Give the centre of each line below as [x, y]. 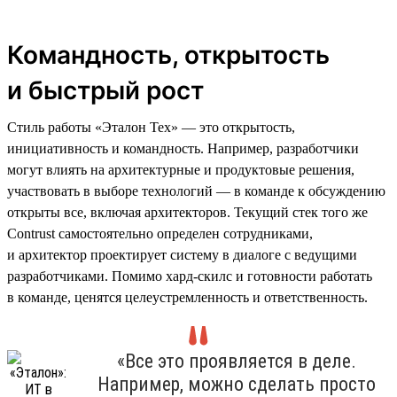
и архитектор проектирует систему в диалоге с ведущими [182, 254]
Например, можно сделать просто [236, 384]
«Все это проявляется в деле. [236, 361]
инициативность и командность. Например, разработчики [183, 148]
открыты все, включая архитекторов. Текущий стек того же [187, 212]
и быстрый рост [105, 90]
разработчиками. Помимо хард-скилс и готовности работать [190, 276]
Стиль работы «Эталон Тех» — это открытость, [151, 127]
